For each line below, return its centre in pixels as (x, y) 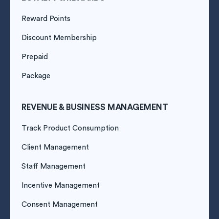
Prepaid (35, 57)
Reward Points (46, 19)
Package (36, 76)
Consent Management (60, 205)
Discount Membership (59, 38)
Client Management (55, 148)
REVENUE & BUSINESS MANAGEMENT (95, 108)
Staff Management (54, 167)
